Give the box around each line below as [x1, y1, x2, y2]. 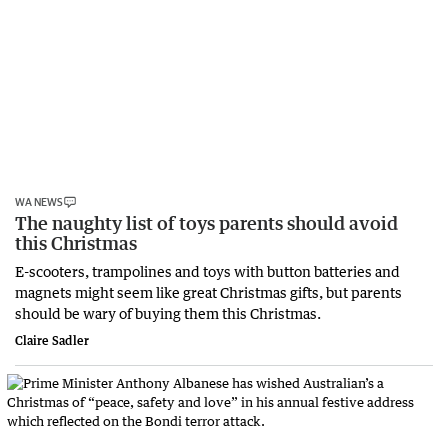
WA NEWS [15, 195, 63, 209]
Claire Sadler [15, 333, 89, 349]
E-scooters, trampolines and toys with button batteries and [15, 262, 400, 281]
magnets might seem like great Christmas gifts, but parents [15, 283, 402, 302]
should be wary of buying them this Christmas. [15, 304, 321, 323]
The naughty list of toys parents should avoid [15, 212, 398, 235]
